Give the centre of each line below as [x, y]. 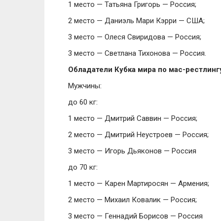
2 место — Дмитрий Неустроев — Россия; [138, 135]
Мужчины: [85, 86]
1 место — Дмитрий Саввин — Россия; [133, 118]
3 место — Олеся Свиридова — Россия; [135, 37]
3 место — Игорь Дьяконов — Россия [132, 151]
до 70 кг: [83, 167]
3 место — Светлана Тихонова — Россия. [137, 53]
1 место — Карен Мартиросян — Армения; [139, 184]
